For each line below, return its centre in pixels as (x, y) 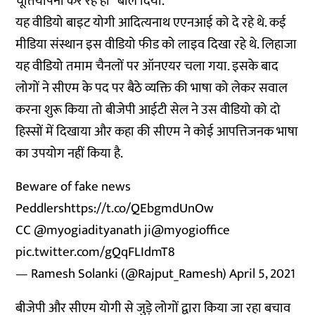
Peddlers (40, 208)
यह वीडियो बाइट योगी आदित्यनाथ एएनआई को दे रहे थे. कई (151, 23)
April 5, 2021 (263, 274)
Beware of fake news (73, 187)
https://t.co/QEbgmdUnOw (139, 208)
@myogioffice (191, 230)
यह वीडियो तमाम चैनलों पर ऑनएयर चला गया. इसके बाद (147, 66)
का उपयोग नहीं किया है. (70, 154)
